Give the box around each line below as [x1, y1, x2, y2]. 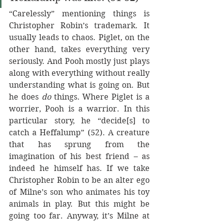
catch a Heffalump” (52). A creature [9, 128, 150, 137]
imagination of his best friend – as [9, 152, 150, 161]
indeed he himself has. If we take [9, 164, 150, 173]
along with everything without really [9, 68, 150, 78]
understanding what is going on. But [9, 80, 150, 90]
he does [9, 92, 42, 102]
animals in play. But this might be [9, 199, 150, 209]
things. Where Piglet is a [54, 92, 150, 102]
